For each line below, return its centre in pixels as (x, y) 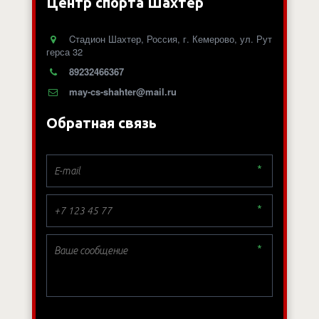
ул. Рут (256, 38)
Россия (162, 38)
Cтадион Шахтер (105, 38)
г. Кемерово (208, 38)
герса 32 (64, 51)
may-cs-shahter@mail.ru (122, 91)
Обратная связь (101, 122)
